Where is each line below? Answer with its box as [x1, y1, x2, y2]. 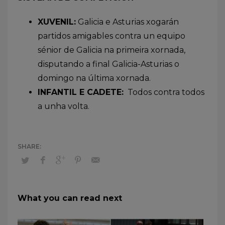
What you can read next [18, 193, 122, 203]
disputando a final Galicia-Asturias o [38, 59, 179, 69]
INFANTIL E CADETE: [38, 87, 124, 97]
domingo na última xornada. [38, 73, 151, 83]
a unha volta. [38, 101, 89, 111]
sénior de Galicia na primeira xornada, [38, 45, 185, 55]
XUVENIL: [38, 17, 76, 27]
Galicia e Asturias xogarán [76, 17, 179, 27]
